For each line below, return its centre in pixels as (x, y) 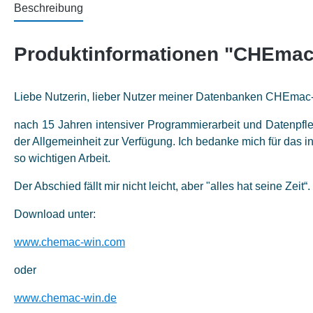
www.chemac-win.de (65, 298)
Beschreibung (49, 8)
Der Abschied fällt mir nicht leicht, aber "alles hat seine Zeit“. (162, 186)
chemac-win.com (83, 242)
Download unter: (55, 214)
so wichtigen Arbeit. (62, 158)
